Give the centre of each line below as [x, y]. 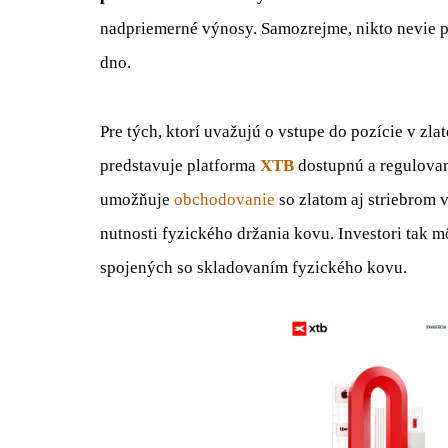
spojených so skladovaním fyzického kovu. [253, 267]
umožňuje [137, 199]
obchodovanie [224, 199]
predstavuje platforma [180, 165]
